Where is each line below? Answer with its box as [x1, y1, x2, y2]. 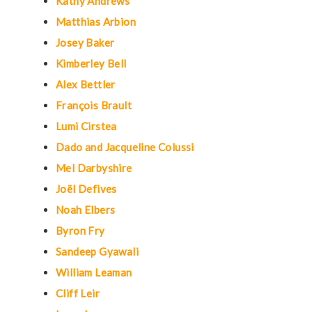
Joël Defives [56, 182, 117, 195]
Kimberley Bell [56, 57, 127, 70]
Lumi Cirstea [56, 120, 117, 132]
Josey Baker [56, 36, 115, 49]
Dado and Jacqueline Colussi [56, 141, 194, 153]
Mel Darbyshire [56, 162, 132, 174]
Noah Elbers [56, 203, 116, 216]
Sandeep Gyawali [56, 245, 139, 258]
